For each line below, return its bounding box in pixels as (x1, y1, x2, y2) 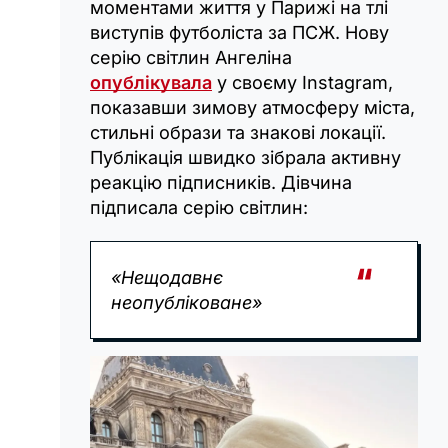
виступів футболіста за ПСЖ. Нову (90, 22, 389, 44)
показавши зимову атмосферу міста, (90, 97, 415, 119)
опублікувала (90, 72, 212, 94)
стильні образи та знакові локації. (90, 122, 386, 144)
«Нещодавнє (111, 267, 223, 289)
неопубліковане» (111, 292, 263, 314)
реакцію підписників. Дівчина (90, 172, 352, 194)
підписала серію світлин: (90, 197, 308, 219)
